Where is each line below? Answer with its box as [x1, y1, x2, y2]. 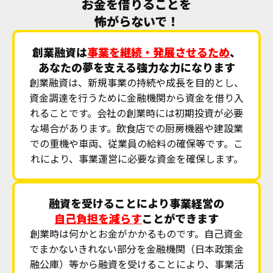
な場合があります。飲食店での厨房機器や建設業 [30, 121, 243, 136]
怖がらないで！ [94, 12, 179, 30]
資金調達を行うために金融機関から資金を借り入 [29, 90, 244, 105]
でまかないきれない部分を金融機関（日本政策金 [29, 241, 244, 257]
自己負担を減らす [54, 210, 142, 227]
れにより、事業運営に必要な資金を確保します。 [30, 151, 243, 166]
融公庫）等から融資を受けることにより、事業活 [29, 257, 244, 272]
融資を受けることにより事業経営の [49, 195, 224, 211]
